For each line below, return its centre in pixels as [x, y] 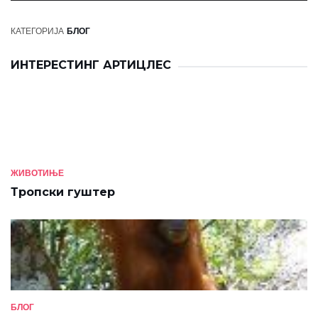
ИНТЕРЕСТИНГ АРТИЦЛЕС [91, 65]
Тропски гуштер [63, 192]
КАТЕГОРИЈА [37, 31]
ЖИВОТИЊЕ [37, 173]
